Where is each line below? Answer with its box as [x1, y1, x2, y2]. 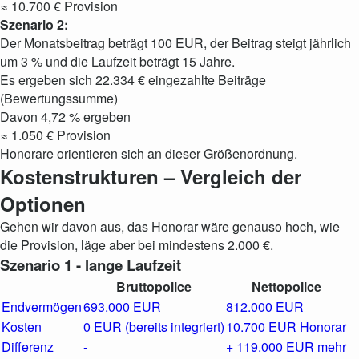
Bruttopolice [116, 277, 192, 296]
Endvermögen [2, 297, 82, 316]
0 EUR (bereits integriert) [83, 317, 224, 336]
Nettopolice [251, 277, 321, 296]
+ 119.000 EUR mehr [226, 337, 346, 356]
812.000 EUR [226, 297, 304, 316]
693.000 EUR [83, 297, 161, 316]
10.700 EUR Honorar [226, 317, 346, 336]
